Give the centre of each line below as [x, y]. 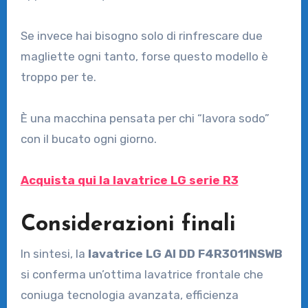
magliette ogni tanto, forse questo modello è [144, 56]
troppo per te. [58, 77]
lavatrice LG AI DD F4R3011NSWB [185, 254]
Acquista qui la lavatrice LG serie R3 [129, 180]
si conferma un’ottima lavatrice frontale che [142, 275]
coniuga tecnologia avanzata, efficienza [129, 295]
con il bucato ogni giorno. [88, 139]
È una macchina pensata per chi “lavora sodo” [145, 118]
